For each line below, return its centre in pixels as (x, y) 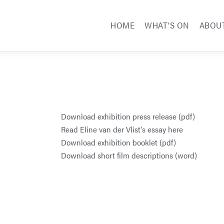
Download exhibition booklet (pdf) (118, 142)
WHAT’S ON (167, 25)
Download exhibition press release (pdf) (128, 116)
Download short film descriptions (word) (129, 155)
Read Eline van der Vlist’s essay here (122, 129)
